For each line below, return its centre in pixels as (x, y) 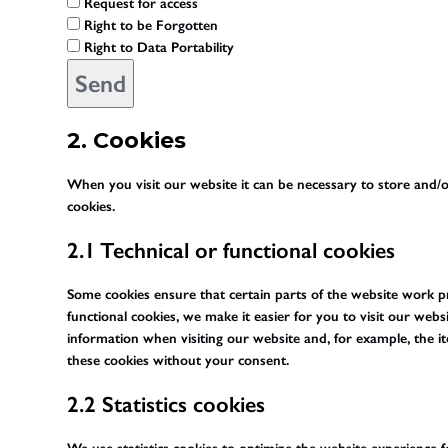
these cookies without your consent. (178, 360)
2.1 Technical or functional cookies (231, 250)
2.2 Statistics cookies (166, 404)
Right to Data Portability (157, 47)
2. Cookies (127, 140)
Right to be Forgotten (149, 25)
